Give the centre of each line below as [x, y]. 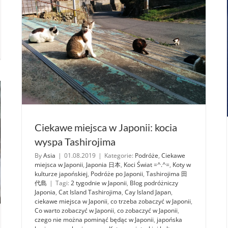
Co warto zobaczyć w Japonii [74, 210]
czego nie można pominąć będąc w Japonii [94, 219]
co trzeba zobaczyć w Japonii [151, 201]
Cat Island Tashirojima [90, 192]
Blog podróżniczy [154, 183]
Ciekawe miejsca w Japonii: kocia [106, 127]
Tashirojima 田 [167, 174]
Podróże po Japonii [117, 174]
